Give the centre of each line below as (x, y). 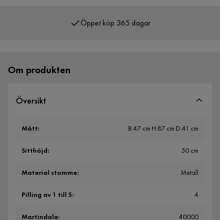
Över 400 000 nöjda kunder (115, 30)
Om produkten (39, 70)
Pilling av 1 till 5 (47, 195)
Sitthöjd (35, 151)
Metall (190, 173)
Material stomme (49, 173)
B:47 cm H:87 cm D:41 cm (163, 128)
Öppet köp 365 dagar (115, 10)
